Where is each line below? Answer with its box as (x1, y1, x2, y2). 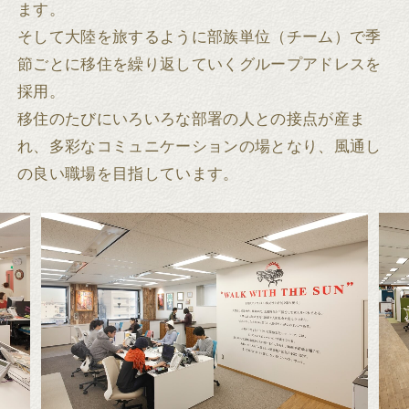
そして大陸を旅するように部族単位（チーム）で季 (17, 27, 382, 46)
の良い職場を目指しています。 (17, 164, 239, 183)
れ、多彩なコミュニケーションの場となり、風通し (17, 137, 382, 155)
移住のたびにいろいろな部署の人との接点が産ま (17, 110, 366, 128)
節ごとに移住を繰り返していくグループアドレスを (17, 55, 382, 73)
